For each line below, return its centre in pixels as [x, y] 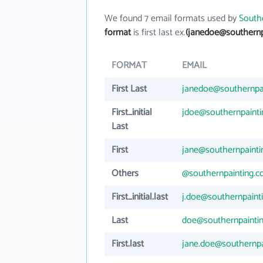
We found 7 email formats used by [172, 19]
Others [125, 174]
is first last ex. [158, 33]
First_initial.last [140, 197]
